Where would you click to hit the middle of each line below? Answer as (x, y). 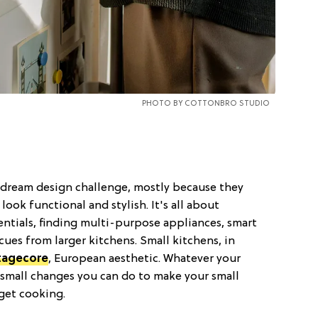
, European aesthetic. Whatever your (144, 259)
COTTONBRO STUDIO (227, 104)
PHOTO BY (163, 104)
